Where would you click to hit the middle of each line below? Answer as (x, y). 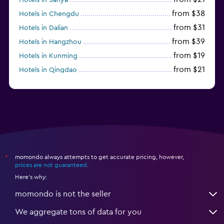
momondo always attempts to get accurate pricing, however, (99, 157)
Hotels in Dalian (43, 28)
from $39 (188, 41)
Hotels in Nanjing (46, 84)
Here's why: (31, 177)
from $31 (189, 27)
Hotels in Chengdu (49, 14)
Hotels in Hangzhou (50, 42)
